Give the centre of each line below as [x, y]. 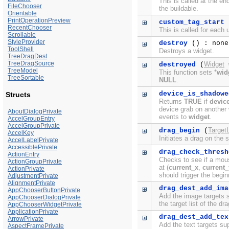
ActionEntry [24, 155]
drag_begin [179, 131]
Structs [18, 95]
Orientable [22, 14]
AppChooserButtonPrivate [44, 190]
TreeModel [23, 71]
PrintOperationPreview [39, 21]
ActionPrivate [26, 169]
